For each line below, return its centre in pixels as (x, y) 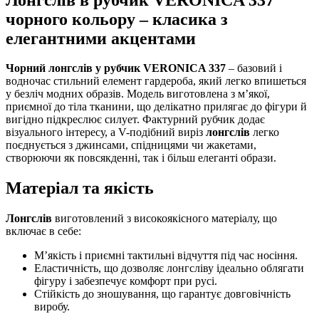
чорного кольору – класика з (117, 19)
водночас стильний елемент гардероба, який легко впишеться (156, 81)
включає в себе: (43, 231)
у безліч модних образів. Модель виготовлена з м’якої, (138, 94)
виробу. (52, 307)
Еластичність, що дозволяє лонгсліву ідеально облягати (169, 268)
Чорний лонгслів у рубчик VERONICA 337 (116, 68)
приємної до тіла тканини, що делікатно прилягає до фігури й (156, 107)
